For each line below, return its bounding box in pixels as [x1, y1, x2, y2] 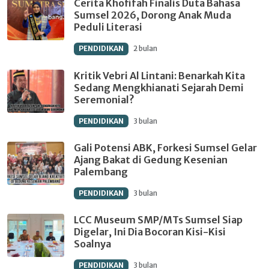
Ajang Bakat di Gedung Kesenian [74, 153, 228, 166]
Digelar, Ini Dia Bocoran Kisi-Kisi [74, 225, 226, 238]
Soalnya [74, 237, 111, 250]
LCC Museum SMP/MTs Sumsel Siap [74, 213, 243, 226]
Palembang [74, 165, 128, 178]
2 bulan [133, 44, 157, 53]
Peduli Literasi [74, 21, 142, 34]
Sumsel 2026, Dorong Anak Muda [74, 9, 231, 22]
